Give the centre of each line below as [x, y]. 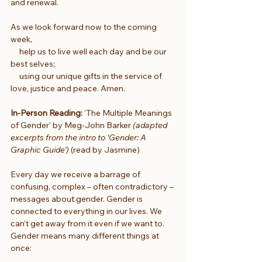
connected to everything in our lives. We [87, 211]
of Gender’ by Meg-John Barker [72, 125]
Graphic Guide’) [40, 149]
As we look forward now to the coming [85, 27]
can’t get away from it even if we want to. [88, 223]
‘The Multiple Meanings [128, 113]
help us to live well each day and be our [89, 51]
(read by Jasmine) [104, 149]
